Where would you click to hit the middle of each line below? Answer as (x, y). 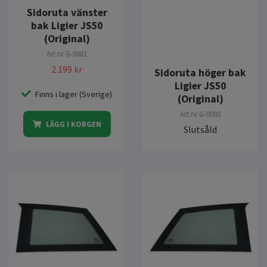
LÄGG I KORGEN (73, 124)
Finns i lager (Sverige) (74, 94)
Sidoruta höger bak (200, 72)
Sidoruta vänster (67, 12)
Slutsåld (200, 129)
